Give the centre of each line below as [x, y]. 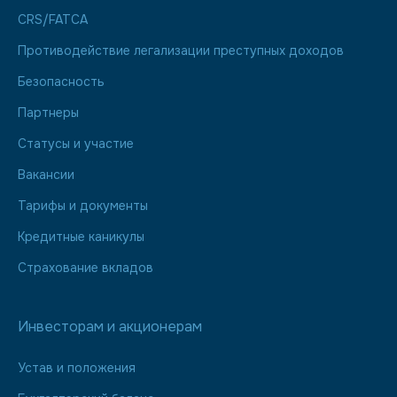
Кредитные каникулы [81, 237]
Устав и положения [77, 368]
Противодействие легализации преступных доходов [181, 51]
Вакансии [46, 175]
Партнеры [48, 113]
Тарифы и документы [83, 206]
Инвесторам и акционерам [110, 327]
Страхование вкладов [86, 268]
